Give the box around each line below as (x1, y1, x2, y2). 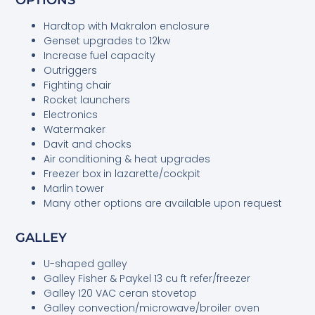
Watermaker (44, 122, 106, 136)
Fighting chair (44, 77, 112, 92)
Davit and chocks (44, 136, 132, 151)
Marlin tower (44, 181, 105, 195)
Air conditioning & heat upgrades (44, 151, 211, 166)
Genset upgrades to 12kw (44, 33, 171, 48)
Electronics (44, 107, 98, 122)
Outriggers (44, 63, 98, 77)
